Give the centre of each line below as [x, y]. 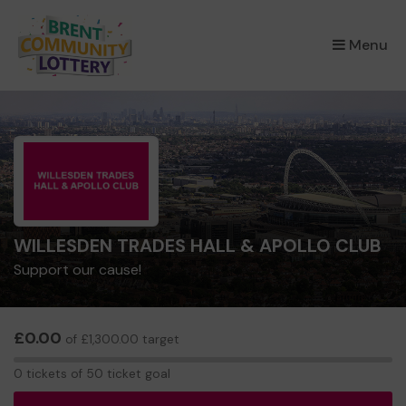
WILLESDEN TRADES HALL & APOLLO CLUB [198, 246]
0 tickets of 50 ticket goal [92, 373]
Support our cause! [77, 270]
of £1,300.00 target [121, 339]
